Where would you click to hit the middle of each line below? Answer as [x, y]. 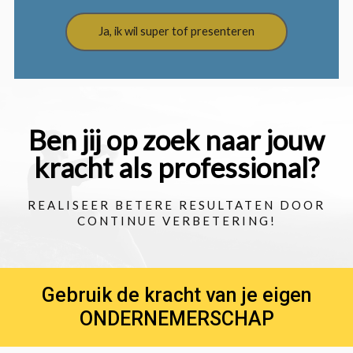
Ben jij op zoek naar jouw [176, 140]
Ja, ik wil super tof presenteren [176, 32]
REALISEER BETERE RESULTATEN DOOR [176, 205]
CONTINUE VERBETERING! [176, 221]
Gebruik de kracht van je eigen [176, 295]
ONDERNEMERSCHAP [176, 319]
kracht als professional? [176, 167]
